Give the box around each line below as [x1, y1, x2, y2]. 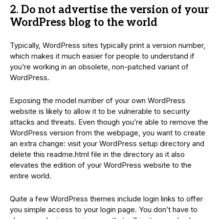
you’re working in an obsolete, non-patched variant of [10, 62, 189, 71]
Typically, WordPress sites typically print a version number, [10, 40, 205, 50]
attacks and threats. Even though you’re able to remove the [10, 117, 208, 127]
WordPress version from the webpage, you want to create [10, 128, 205, 137]
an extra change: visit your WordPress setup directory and [10, 138, 204, 148]
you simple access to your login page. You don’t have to [10, 204, 197, 214]
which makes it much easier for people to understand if [10, 51, 195, 61]
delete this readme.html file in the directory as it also [10, 149, 185, 159]
